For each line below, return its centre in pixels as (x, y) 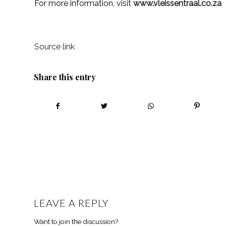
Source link (54, 46)
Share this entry (65, 77)
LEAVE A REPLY (71, 203)
